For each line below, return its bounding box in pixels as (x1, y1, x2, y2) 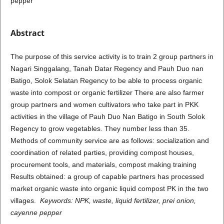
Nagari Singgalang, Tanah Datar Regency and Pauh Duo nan (10, 64, 203, 72)
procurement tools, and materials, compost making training (10, 160, 196, 168)
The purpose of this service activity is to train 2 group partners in (10, 52, 213, 60)
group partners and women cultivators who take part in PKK (10, 100, 198, 108)
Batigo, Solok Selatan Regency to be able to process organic (10, 76, 202, 84)
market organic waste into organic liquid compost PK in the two (10, 184, 208, 192)
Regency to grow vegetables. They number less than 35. (10, 124, 189, 132)
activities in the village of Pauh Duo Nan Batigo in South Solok (10, 112, 205, 120)
